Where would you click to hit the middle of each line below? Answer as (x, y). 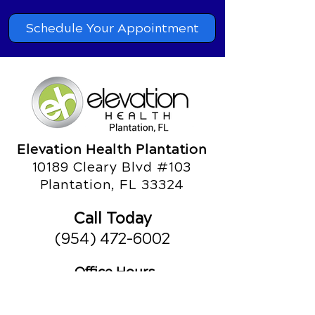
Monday (114, 290)
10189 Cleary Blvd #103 (112, 167)
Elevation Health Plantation (112, 150)
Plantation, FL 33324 (112, 185)
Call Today (112, 219)
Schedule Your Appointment (112, 28)
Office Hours (114, 272)
